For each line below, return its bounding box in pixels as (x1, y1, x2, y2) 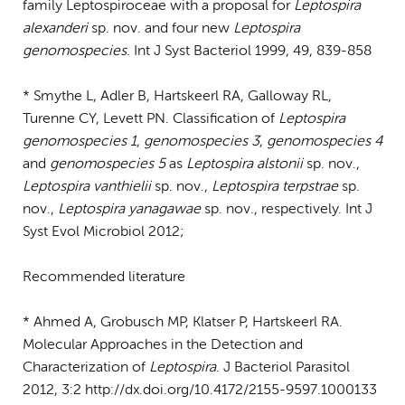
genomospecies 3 (144, 134, 259, 149)
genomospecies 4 (267, 134, 382, 149)
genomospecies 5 (50, 156, 165, 172)
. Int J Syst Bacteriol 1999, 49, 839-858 (127, 43, 372, 59)
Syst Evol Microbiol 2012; (23, 224, 184, 240)
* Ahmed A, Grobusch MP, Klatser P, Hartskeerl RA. (23, 315, 343, 330)
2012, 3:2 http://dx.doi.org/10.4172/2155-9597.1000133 (23, 382, 377, 398)
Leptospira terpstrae (212, 179, 338, 194)
